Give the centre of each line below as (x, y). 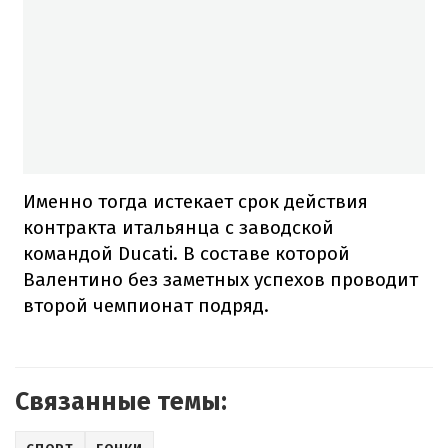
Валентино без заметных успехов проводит (220, 279)
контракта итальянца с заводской (178, 227)
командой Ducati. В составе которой (186, 253)
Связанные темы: (121, 401)
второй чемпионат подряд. (146, 305)
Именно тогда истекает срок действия (195, 201)
